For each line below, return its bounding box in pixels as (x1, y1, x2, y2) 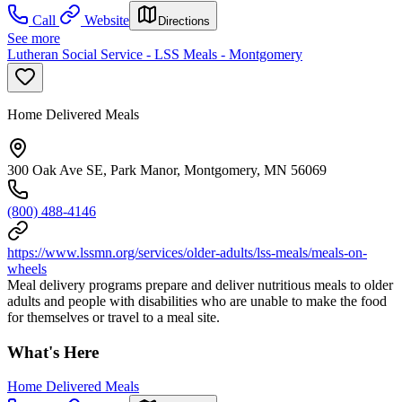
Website (84, 12, 129, 28)
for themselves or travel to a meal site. (7, 309, 220, 325)
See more (7, 30, 60, 46)
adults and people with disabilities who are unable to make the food (7, 293, 387, 309)
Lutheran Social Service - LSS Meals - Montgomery (7, 46, 302, 62)
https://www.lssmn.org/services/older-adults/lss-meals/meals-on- (7, 244, 367, 260)
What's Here (7, 342, 99, 362)
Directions (158, 13, 210, 28)
